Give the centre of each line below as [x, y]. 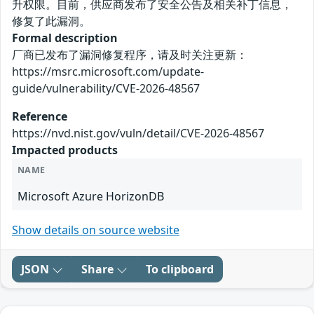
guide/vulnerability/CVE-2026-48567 [106, 89]
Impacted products [65, 150]
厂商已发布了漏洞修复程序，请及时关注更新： [130, 55]
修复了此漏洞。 [51, 21]
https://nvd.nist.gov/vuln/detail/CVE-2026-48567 [138, 134]
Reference [40, 117]
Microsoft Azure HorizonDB [91, 197]
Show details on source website [96, 230]
